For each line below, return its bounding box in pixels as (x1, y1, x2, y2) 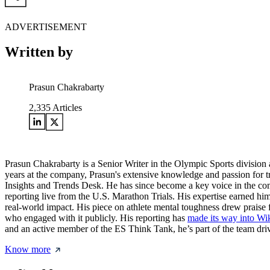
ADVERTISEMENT (5, 21, 87, 32)
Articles (51, 102, 82, 113)
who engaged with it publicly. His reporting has (5, 213, 187, 224)
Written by (5, 44, 73, 60)
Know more (5, 244, 51, 255)
